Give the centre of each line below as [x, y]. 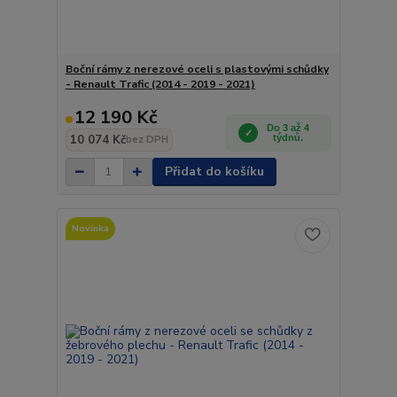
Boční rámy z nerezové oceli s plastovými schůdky [197, 69]
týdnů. [288, 137]
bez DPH [147, 140]
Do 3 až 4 [288, 128]
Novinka [90, 228]
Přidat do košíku [214, 171]
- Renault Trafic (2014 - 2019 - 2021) [160, 84]
